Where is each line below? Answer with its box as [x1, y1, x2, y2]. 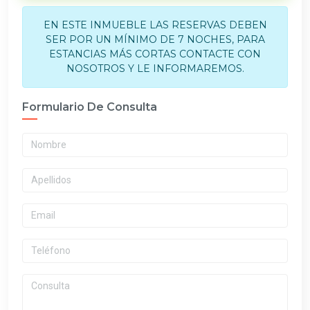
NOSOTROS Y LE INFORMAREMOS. [66, 62, 244, 75]
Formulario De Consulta [22, 100, 157, 113]
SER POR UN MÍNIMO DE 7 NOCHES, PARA [45, 33, 265, 46]
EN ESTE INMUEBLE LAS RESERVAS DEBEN [43, 19, 267, 31]
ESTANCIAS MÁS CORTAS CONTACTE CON [49, 48, 261, 60]
